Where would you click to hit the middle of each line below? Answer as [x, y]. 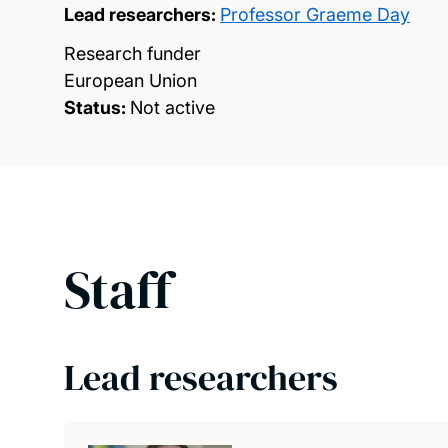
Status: [95, 107]
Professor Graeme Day [315, 14]
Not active [172, 107]
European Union [130, 80]
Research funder [132, 53]
